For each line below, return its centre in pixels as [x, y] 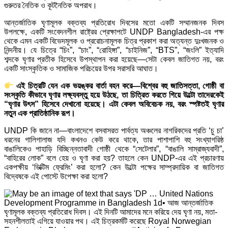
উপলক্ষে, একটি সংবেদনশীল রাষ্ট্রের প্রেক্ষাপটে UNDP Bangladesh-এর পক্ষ [114, 32]
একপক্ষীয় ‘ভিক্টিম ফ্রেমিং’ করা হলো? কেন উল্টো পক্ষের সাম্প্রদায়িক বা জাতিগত [114, 167]
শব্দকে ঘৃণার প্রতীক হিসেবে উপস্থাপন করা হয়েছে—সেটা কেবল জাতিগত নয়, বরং [114, 59]
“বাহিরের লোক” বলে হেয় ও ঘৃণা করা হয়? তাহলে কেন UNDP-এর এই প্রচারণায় [114, 158]
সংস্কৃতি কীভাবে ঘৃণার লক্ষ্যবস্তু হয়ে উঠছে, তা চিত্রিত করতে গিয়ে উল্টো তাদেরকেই [114, 95]
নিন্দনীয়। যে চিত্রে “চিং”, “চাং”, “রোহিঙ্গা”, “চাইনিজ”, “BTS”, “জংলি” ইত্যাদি [114, 50]
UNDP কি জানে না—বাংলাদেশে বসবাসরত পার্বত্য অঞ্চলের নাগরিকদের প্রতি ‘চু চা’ [114, 131]
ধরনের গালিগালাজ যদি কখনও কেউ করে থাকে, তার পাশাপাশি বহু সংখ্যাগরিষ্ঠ [114, 140]
